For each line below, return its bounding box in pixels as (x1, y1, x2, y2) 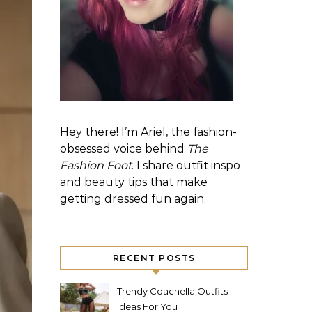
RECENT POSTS (112, 253, 196, 263)
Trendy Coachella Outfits (117, 286, 228, 297)
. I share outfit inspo (132, 159, 240, 172)
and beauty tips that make (60, 175, 208, 189)
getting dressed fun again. (60, 192, 206, 205)
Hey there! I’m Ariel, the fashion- (60, 125, 237, 139)
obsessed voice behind (60, 142, 187, 155)
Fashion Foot (60, 159, 132, 172)
